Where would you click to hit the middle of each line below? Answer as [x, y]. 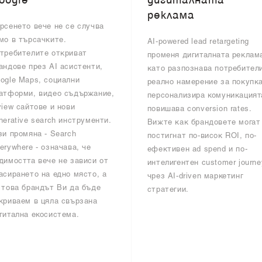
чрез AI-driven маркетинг [195, 177]
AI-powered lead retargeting [198, 42]
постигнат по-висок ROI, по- [202, 136]
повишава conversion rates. [199, 109]
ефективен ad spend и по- [197, 150]
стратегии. [168, 190]
